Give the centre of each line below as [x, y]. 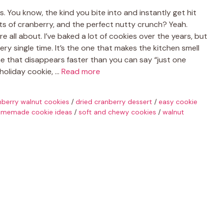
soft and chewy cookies [117, 112]
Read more [81, 71]
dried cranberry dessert [114, 101]
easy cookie [178, 101]
